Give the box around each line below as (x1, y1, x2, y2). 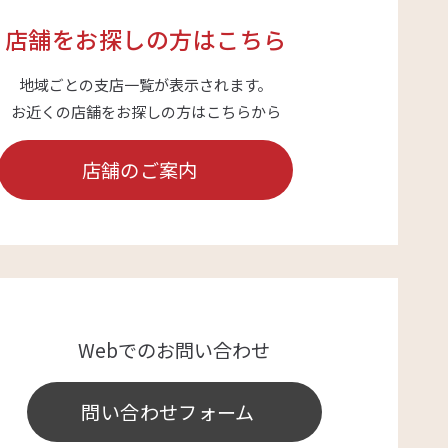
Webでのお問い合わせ (78, 335, 271, 363)
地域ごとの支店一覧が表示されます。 (19, 73, 273, 95)
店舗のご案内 (81, 155, 198, 183)
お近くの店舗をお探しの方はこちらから (10, 100, 281, 122)
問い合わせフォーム (81, 397, 255, 425)
